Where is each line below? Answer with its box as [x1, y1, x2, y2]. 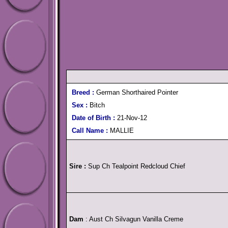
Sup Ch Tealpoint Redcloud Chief [86, 162, 185, 170]
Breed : [72, 89, 94, 96]
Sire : [69, 162, 86, 170]
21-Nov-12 [117, 114, 147, 122]
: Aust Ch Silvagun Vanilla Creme [83, 215, 183, 223]
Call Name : [72, 127, 110, 134]
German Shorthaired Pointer [94, 89, 178, 96]
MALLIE [110, 127, 134, 134]
